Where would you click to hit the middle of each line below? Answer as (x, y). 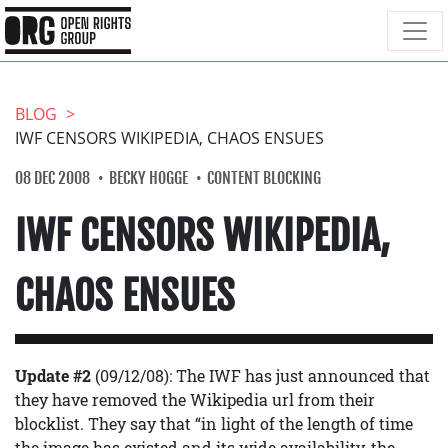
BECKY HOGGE (148, 178)
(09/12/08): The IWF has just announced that (260, 375)
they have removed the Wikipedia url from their (195, 399)
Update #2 (53, 375)
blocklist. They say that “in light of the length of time (214, 423)
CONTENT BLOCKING (264, 178)
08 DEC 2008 (52, 178)
